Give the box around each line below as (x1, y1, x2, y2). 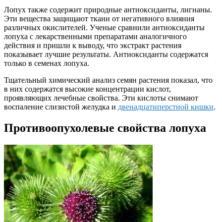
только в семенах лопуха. (4, 59, 89, 68)
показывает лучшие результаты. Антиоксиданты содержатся (4, 50, 208, 59)
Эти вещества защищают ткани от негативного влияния (4, 14, 194, 23)
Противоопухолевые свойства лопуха (4, 121, 206, 134)
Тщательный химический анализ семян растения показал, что (4, 76, 213, 85)
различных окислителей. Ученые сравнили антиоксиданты (4, 23, 205, 32)
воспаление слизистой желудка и (4, 103, 118, 111)
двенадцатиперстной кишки (118, 103, 214, 111)
